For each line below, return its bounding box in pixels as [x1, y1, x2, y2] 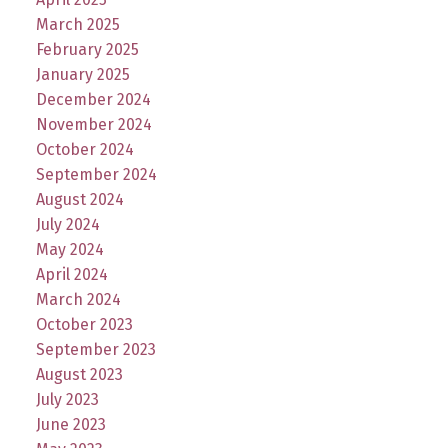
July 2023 [35, 389, 99, 409]
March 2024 [35, 289, 121, 309]
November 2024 [35, 114, 152, 134]
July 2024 [35, 214, 100, 234]
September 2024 [35, 164, 157, 184]
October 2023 [35, 314, 133, 334]
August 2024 [35, 189, 124, 209]
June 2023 [35, 414, 106, 434]
